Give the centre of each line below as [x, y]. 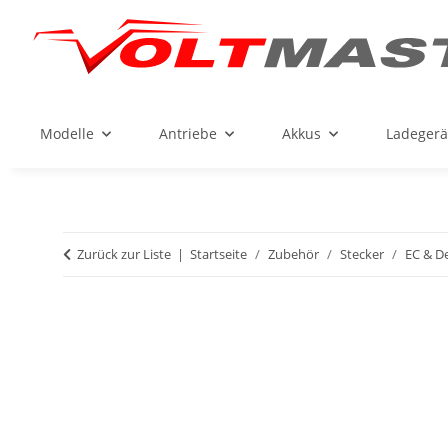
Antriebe [188, 134]
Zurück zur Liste [124, 254]
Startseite [218, 254]
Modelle [67, 134]
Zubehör [293, 254]
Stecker [362, 254]
